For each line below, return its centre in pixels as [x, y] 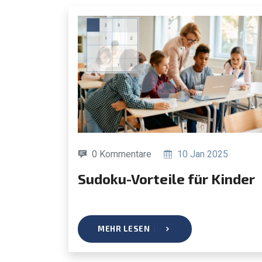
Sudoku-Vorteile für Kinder [170, 178]
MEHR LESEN [124, 228]
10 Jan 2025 [201, 154]
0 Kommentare [122, 154]
